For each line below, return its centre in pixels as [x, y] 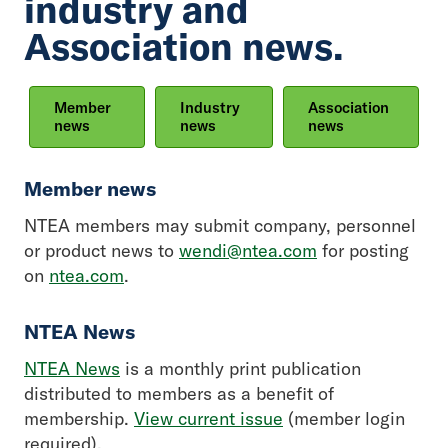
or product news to [101, 250]
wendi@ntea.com [248, 250]
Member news [90, 188]
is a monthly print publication [240, 368]
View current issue [208, 418]
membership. [79, 418]
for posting [363, 250]
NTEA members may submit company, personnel [220, 225]
